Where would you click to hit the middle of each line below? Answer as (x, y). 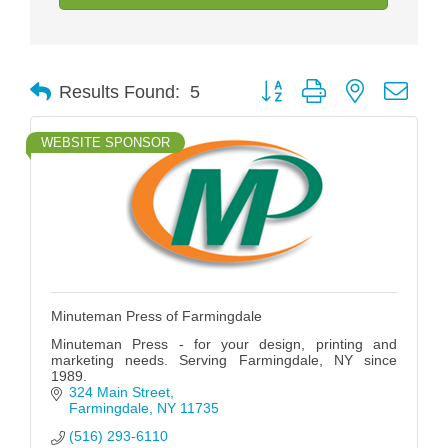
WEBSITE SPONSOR (105, 143)
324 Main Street (119, 392)
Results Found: (119, 91)
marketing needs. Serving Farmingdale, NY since (224, 360)
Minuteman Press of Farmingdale (156, 316)
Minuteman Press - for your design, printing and (224, 344)
